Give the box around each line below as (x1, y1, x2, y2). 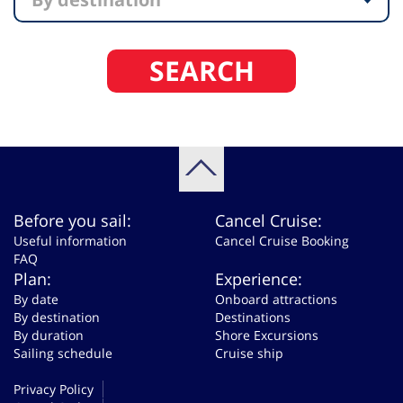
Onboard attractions (215, 291, 337, 308)
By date (13, 291, 58, 308)
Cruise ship (215, 345, 283, 362)
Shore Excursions (215, 327, 318, 344)
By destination (13, 309, 100, 326)
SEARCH (148, 52, 255, 89)
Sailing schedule (13, 345, 112, 362)
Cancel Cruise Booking (215, 232, 349, 249)
